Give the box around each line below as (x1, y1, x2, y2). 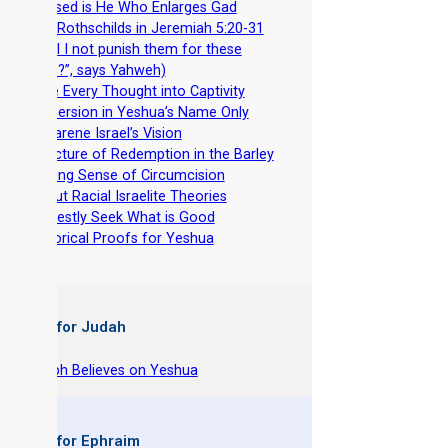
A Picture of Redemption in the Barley (27, 146, 274, 164)
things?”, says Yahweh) (18, 62, 166, 80)
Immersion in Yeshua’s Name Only (27, 104, 249, 122)
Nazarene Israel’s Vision (27, 125, 182, 143)
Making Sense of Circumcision (27, 167, 225, 185)
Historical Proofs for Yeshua (27, 230, 214, 248)
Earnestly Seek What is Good (27, 209, 215, 227)
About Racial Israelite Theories (27, 188, 227, 206)
